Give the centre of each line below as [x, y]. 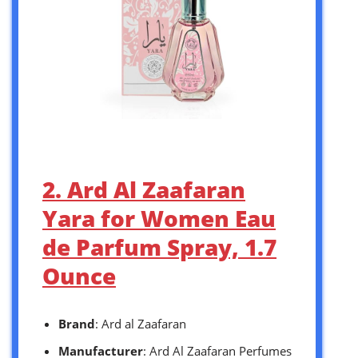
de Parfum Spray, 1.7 [159, 247]
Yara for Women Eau [159, 218]
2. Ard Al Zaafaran [144, 189]
